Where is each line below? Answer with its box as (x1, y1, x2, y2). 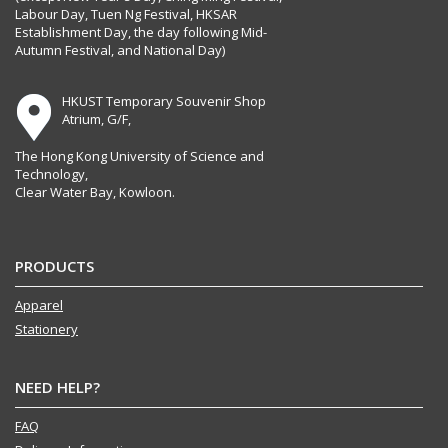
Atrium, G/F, (62, 110, 131, 129)
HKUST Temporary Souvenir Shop (62, 92, 266, 111)
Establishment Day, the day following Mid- (15, 23, 267, 42)
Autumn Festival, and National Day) (15, 41, 225, 60)
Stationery (15, 320, 78, 339)
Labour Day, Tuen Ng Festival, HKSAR (15, 5, 237, 24)
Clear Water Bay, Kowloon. (15, 183, 175, 202)
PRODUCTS (15, 256, 94, 277)
